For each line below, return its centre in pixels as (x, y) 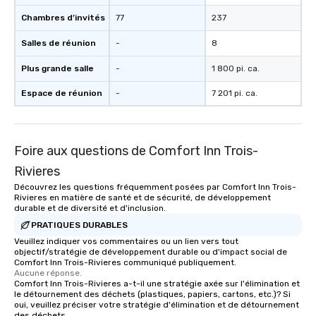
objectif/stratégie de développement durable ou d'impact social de (151, 252)
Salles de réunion (59, 43)
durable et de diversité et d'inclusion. (90, 208)
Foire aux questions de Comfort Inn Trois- (136, 151)
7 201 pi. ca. (235, 93)
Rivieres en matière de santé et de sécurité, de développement (142, 197)
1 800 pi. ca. (236, 68)
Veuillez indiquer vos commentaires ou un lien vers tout (126, 241)
